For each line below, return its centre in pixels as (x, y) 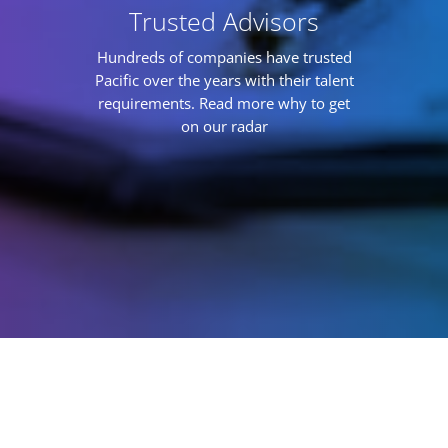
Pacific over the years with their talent (224, 80)
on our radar (224, 126)
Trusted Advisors (224, 21)
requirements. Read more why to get (224, 103)
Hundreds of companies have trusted (224, 57)
